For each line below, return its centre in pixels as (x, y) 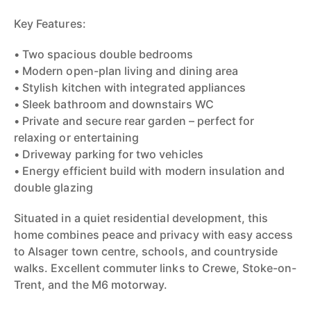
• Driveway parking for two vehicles (109, 154)
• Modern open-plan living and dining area (126, 71)
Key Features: (50, 24)
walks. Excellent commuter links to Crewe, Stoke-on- (155, 268)
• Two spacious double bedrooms (104, 54)
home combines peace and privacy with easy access (154, 235)
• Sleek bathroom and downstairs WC (114, 104)
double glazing (53, 187)
